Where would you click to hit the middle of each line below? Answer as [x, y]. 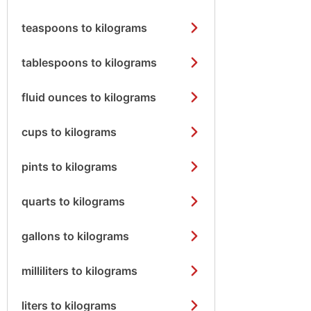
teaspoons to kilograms [84, 27]
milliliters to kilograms [79, 270]
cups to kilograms [69, 132]
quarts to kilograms [73, 201]
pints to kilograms [69, 166]
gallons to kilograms [75, 236]
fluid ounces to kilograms [89, 97]
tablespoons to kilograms [89, 62]
